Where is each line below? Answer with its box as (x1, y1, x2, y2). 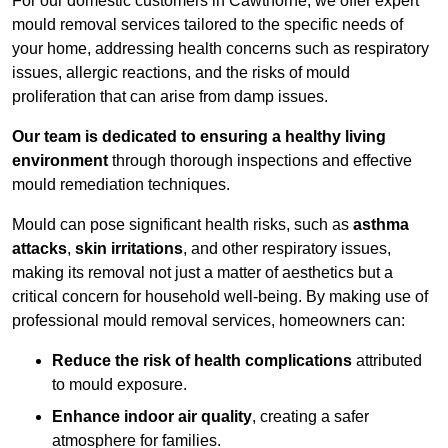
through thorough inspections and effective (108, 152, 412, 170)
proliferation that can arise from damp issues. (12, 88, 328, 106)
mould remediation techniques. (12, 176, 230, 194)
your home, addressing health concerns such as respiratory (12, 40, 429, 58)
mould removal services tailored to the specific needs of (12, 16, 403, 34)
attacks (12, 240, 67, 258)
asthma (353, 216, 409, 234)
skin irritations (75, 240, 183, 258)
